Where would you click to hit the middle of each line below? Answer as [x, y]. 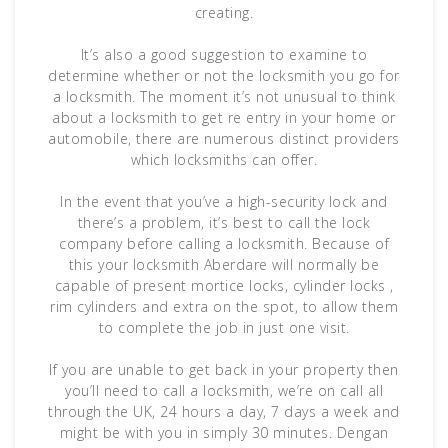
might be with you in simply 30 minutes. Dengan [224, 433]
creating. [224, 13]
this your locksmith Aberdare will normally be [224, 265]
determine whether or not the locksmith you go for [224, 76]
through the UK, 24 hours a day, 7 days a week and [224, 412]
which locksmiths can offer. [224, 160]
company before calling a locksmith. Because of [224, 244]
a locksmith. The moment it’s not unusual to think [224, 97]
